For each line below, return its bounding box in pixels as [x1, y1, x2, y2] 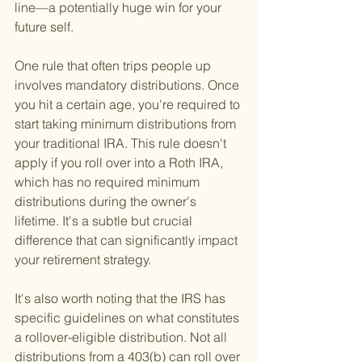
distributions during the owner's [15, 193, 200, 210]
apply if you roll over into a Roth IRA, [15, 154, 226, 171]
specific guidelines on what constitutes [15, 309, 242, 326]
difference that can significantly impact [15, 232, 241, 249]
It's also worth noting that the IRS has [15, 290, 229, 307]
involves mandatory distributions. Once [15, 77, 242, 94]
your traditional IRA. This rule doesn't [15, 135, 229, 152]
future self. [15, 19, 74, 36]
